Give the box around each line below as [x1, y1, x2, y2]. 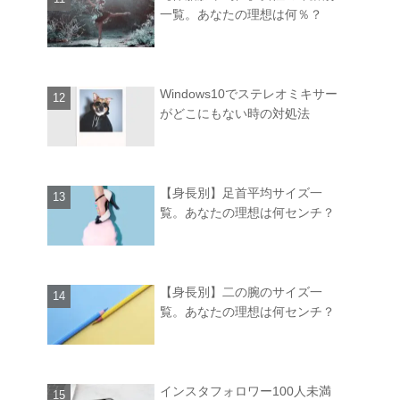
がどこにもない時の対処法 [160, 105, 310, 121]
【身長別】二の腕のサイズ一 [160, 284, 322, 299]
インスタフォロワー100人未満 [160, 383, 331, 398]
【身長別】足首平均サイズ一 [160, 185, 322, 200]
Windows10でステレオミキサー [160, 86, 337, 101]
